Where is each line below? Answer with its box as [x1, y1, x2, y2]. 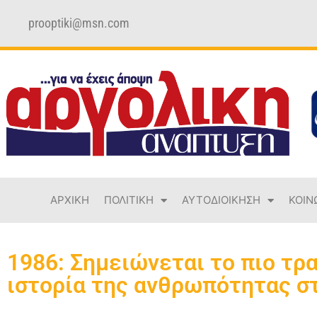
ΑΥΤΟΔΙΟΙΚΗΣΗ [181, 193, 260, 207]
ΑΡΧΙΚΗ [50, 193, 89, 207]
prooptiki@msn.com [28, 16, 129, 30]
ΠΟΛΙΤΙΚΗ [103, 193, 154, 207]
